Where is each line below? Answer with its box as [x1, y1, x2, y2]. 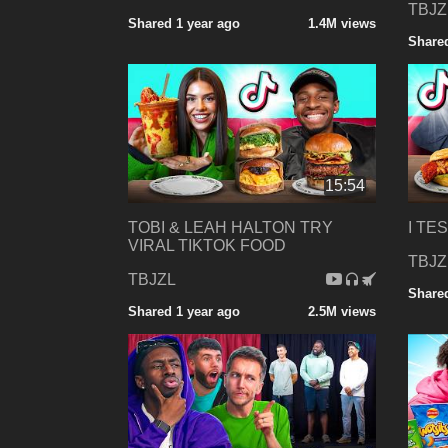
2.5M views [307, 304, 376, 320]
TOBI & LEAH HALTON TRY [128, 219, 333, 237]
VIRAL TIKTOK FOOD [128, 237, 286, 255]
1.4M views [307, 15, 376, 31]
